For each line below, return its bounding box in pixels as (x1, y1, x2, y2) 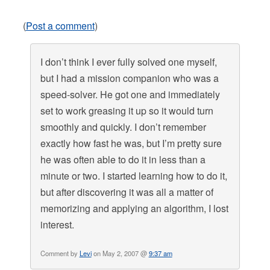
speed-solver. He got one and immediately (40, 87, 220, 101)
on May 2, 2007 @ (91, 248, 149, 258)
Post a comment (25, 19, 95, 33)
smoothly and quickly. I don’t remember (40, 120, 206, 134)
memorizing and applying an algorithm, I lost (40, 201, 228, 215)
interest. (40, 218, 74, 231)
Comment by (40, 248, 80, 258)
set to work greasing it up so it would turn (40, 104, 213, 118)
